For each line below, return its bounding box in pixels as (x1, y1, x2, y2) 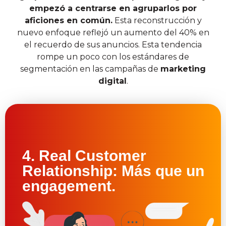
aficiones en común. (24, 15, 112, 25)
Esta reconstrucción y (112, 15, 202, 25)
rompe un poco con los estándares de (37, 51, 189, 62)
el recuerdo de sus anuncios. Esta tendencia (24, 39, 202, 49)
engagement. (22, 177, 116, 194)
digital (98, 76, 127, 86)
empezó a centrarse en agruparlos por (29, 3, 197, 13)
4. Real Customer (22, 147, 146, 164)
